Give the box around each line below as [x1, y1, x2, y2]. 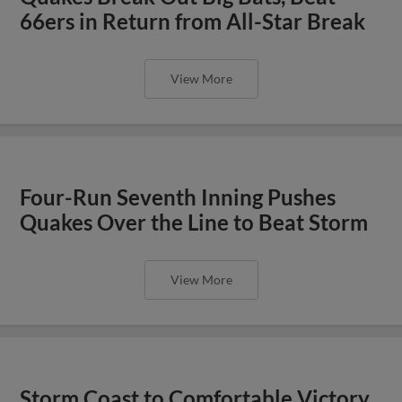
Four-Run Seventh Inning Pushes [20, 184, 336, 210]
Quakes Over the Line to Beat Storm [20, 209, 369, 235]
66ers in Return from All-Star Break [20, 8, 366, 34]
